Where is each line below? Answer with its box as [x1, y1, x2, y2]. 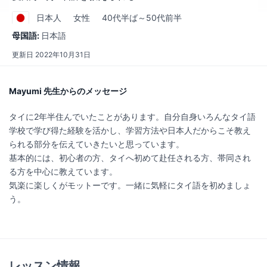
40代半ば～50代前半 [102, 13, 182, 23]
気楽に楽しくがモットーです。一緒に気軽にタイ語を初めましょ [9, 179, 251, 190]
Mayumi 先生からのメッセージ [9, 85, 127, 96]
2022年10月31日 [35, 49, 91, 59]
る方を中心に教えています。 [9, 166, 117, 176]
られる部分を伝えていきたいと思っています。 [9, 138, 184, 149]
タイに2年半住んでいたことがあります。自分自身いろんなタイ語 [9, 111, 256, 122]
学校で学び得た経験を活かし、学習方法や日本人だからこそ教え [9, 125, 251, 135]
